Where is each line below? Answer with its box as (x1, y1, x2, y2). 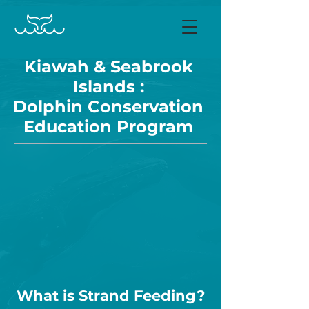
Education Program (23, 117, 193, 137)
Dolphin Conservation (13, 97, 203, 117)
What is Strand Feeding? (16, 287, 205, 304)
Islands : (72, 77, 144, 97)
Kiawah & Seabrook (23, 57, 193, 77)
